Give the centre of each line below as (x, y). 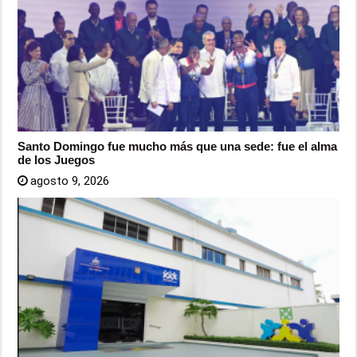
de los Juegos (57, 160)
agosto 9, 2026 (70, 181)
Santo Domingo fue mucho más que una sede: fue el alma (178, 147)
